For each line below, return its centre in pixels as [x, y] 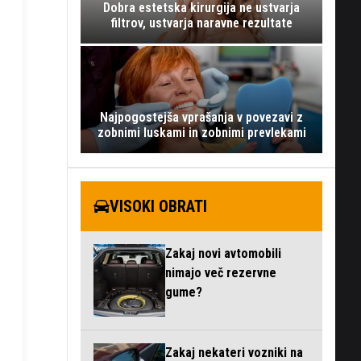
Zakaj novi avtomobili [224, 254]
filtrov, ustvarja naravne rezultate [201, 23]
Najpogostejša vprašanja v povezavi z [201, 118]
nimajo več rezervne [221, 273]
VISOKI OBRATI [158, 207]
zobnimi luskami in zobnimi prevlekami [201, 133]
